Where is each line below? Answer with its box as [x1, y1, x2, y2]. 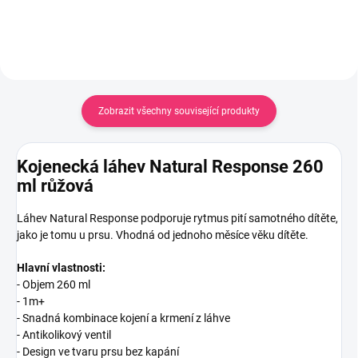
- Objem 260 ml [17, 278, 90, 292]
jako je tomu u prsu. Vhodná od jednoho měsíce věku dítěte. [17, 229, 308, 242]
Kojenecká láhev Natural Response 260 [17, 157, 324, 177]
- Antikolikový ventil [17, 328, 111, 342]
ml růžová [17, 176, 93, 197]
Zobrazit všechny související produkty [98, 105, 260, 117]
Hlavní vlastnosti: [17, 261, 105, 275]
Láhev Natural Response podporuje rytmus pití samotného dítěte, [17, 212, 338, 225]
